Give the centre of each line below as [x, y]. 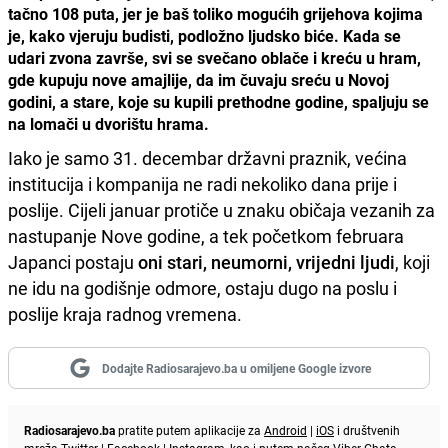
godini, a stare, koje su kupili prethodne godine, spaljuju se [218, 102]
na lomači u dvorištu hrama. [108, 124]
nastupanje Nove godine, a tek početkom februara [206, 236]
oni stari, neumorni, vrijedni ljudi [266, 262]
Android [285, 430]
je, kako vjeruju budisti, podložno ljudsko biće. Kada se [204, 36]
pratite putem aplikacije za [189, 430]
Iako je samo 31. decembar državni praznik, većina [207, 158]
